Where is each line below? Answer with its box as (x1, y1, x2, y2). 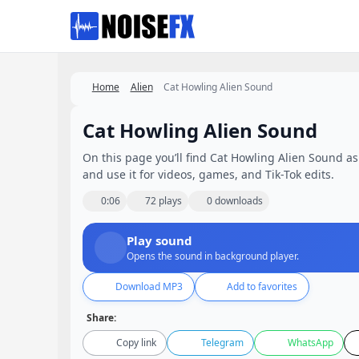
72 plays (145, 194, 182, 208)
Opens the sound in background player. (127, 249, 299, 263)
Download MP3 (115, 280, 183, 293)
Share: (87, 311, 116, 325)
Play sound (127, 232, 192, 248)
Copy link (116, 336, 157, 349)
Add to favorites (227, 280, 297, 293)
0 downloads (207, 194, 263, 208)
